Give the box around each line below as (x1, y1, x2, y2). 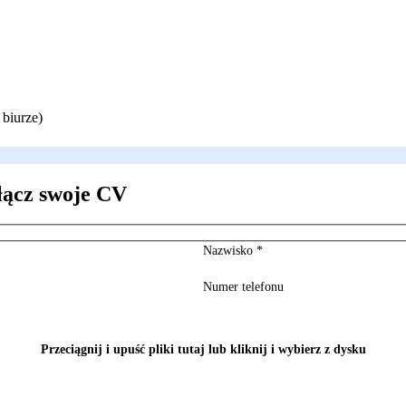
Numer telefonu (203, 280, 284, 295)
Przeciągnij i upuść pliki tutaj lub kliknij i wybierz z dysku (40, 343, 366, 357)
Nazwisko (203, 244, 256, 258)
